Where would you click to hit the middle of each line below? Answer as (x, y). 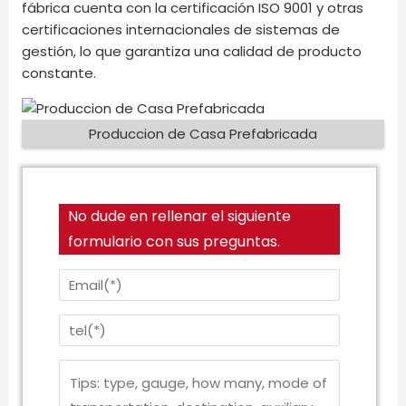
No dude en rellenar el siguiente (180, 217)
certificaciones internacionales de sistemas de (181, 29)
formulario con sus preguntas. (174, 242)
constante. (59, 72)
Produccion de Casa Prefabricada (203, 133)
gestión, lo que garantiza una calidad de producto (192, 51)
